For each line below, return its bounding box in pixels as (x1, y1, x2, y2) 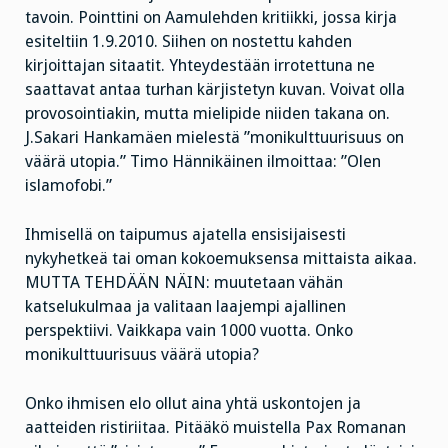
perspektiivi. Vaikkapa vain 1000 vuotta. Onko (25, 320, 353, 340)
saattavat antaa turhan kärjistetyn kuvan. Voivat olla (25, 80, 405, 100)
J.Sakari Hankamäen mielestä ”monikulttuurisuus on (25, 128, 404, 148)
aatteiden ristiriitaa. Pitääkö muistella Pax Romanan (25, 417, 406, 437)
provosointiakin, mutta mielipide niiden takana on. (25, 104, 390, 124)
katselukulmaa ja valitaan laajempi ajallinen (25, 296, 346, 316)
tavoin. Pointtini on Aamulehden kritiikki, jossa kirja (25, 8, 397, 28)
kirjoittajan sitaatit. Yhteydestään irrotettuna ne (25, 56, 375, 76)
